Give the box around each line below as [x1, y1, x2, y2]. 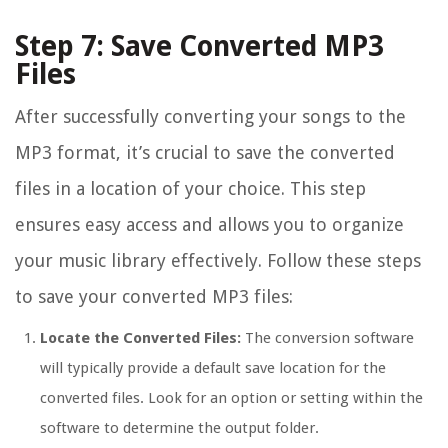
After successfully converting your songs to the [15, 106, 406, 128]
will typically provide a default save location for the [40, 359, 386, 378]
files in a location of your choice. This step [15, 178, 366, 200]
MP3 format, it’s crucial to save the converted [15, 142, 395, 164]
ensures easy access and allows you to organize [15, 214, 404, 236]
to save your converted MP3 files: [15, 286, 293, 308]
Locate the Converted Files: [40, 329, 241, 348]
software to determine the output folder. [40, 419, 319, 438]
